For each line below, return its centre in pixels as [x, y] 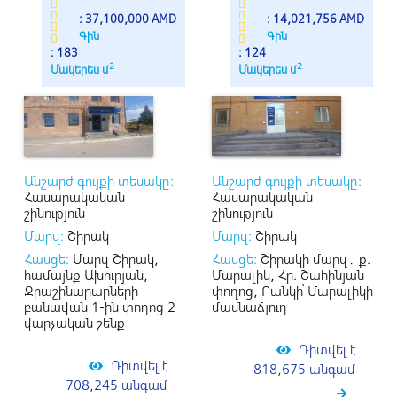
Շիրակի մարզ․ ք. [314, 259]
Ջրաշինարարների [81, 291]
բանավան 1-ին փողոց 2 [100, 307]
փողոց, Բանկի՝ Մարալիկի [292, 291]
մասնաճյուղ [249, 307]
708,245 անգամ [117, 385]
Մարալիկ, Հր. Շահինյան [288, 275]
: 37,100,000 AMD [128, 19]
